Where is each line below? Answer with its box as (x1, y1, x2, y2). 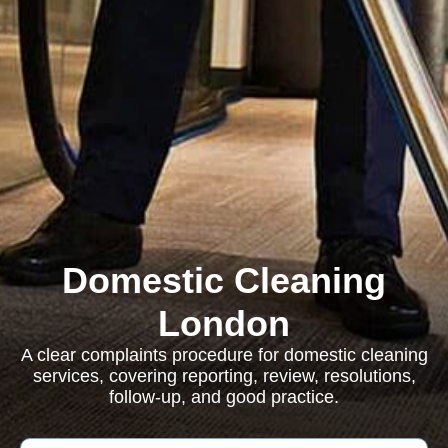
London (158, 303, 290, 344)
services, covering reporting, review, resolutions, (32, 366, 416, 386)
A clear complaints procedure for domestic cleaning (20, 345, 428, 365)
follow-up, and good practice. (109, 387, 339, 407)
